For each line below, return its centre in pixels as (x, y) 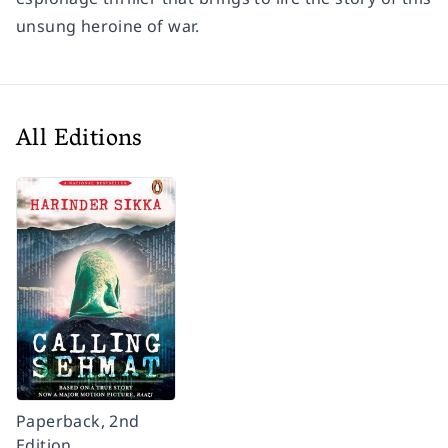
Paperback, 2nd (78, 420)
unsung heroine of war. (108, 25)
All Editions (79, 140)
